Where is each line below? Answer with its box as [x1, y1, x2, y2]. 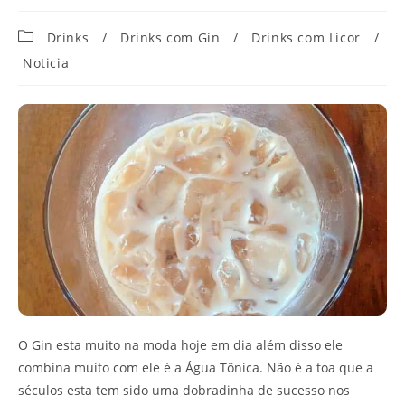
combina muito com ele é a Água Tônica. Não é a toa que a [18, 358, 373, 376]
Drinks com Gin [120, 29, 221, 47]
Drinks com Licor [251, 29, 361, 47]
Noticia [23, 54, 70, 72]
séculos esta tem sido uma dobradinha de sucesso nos [18, 381, 350, 399]
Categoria [17, 25, 80, 43]
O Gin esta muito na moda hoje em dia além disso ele [18, 335, 343, 353]
